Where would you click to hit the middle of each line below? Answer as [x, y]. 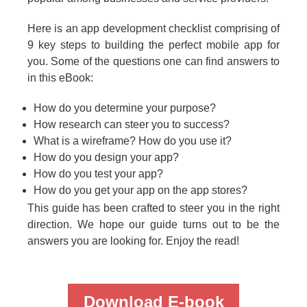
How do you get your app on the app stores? [140, 191]
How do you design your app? [106, 158]
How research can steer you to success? [131, 125]
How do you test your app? [98, 174]
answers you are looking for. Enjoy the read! [133, 241]
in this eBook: [60, 78]
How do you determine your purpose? [124, 108]
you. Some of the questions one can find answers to [153, 62]
